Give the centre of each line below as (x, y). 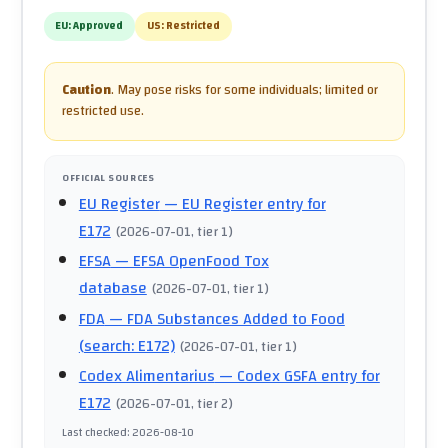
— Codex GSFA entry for (297, 376)
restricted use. (103, 111)
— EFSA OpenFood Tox (189, 261)
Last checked (94, 432)
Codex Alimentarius (146, 376)
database (112, 288)
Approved (98, 26)
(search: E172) (126, 345)
